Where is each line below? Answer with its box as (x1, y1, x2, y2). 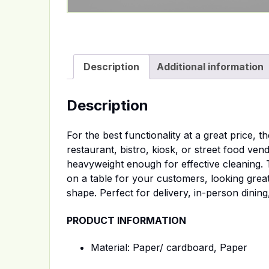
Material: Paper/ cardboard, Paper (91, 241, 247, 253)
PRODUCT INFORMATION (67, 214, 186, 226)
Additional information (157, 60, 264, 73)
